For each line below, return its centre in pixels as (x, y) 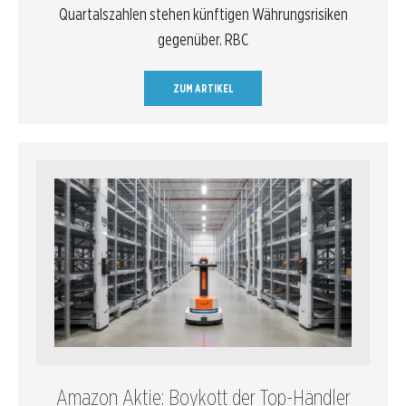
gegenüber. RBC (203, 39)
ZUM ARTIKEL (203, 88)
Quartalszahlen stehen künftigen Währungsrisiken (203, 14)
